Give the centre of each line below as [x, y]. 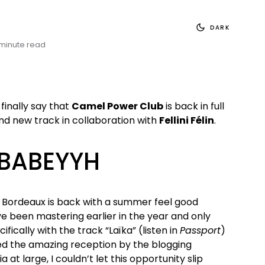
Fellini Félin [187, 120]
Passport [200, 230]
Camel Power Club [117, 106]
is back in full [194, 106]
